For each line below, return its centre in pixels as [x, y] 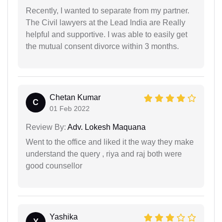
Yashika [64, 217]
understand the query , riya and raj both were [104, 154]
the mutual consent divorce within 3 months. [102, 46]
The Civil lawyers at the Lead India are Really [106, 22]
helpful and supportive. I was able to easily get [107, 34]
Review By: [46, 127]
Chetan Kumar [75, 97]
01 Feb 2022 [70, 108]
